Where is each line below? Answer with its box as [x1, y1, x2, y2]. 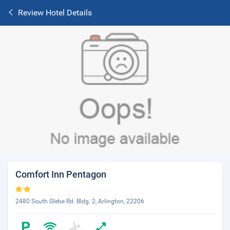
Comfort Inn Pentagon [15, 169, 106, 180]
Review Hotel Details [18, 8, 92, 17]
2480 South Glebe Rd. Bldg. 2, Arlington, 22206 [15, 198, 144, 205]
